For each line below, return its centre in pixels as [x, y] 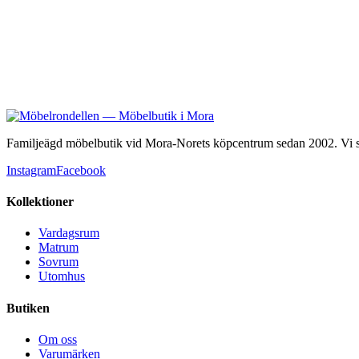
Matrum [58, 248]
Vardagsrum [69, 233]
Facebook [81, 170]
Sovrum [58, 262]
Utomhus [62, 276]
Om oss [58, 339]
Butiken [28, 308]
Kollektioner [40, 202]
